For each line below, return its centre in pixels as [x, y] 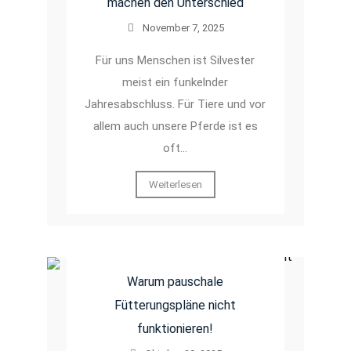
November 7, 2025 [183, 27]
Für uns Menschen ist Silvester [175, 60]
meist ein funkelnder [175, 82]
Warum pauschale [175, 281]
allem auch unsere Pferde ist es [175, 126]
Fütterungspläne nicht [175, 305]
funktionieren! [175, 328]
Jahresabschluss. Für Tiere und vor [175, 104]
